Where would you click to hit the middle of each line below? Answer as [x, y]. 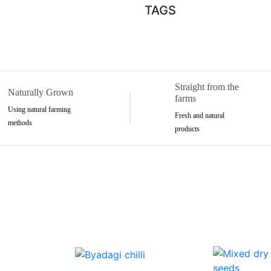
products [187, 129]
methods [20, 123]
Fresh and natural [199, 115]
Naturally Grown [40, 93]
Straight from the [207, 87]
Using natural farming [39, 110]
